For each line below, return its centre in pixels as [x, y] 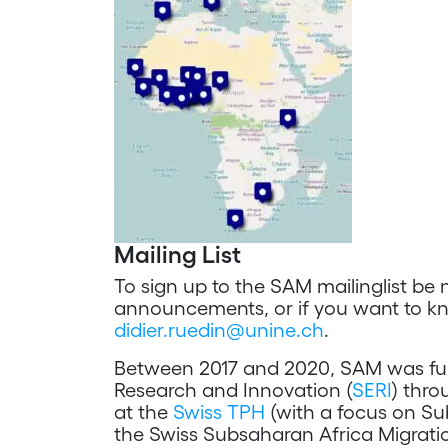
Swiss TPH [219, 412]
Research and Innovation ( [233, 390]
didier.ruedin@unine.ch [219, 330]
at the [143, 412]
